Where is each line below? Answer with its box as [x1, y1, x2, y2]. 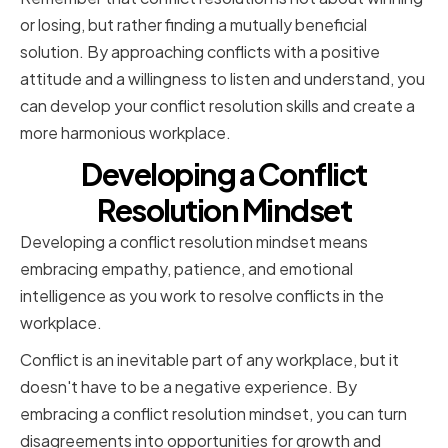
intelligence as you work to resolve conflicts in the [20, 285, 384, 307]
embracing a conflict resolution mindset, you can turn [20, 403, 407, 425]
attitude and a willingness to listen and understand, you [20, 68, 425, 90]
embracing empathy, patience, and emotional [20, 258, 353, 280]
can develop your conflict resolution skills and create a [20, 95, 415, 117]
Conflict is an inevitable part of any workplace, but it [20, 349, 399, 371]
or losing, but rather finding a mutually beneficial [20, 14, 367, 36]
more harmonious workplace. [20, 122, 231, 144]
